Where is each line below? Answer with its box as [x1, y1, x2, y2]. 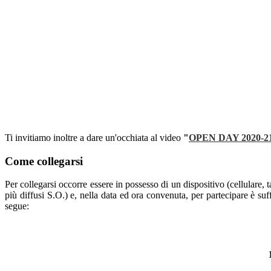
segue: [5, 201, 29, 212]
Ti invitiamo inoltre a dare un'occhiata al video [5, 132, 181, 143]
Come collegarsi [5, 154, 83, 168]
